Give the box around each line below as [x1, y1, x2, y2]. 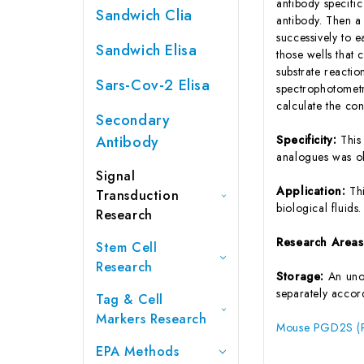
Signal [96, 166, 136, 185]
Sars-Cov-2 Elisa [96, 74, 210, 96]
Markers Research [96, 309, 207, 328]
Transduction [96, 185, 180, 205]
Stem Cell [96, 237, 158, 257]
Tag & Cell [96, 289, 163, 309]
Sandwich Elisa [96, 39, 197, 61]
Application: [276, 182, 350, 199]
